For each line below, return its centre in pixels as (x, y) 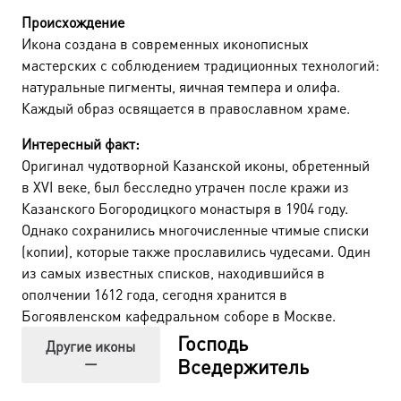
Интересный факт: (81, 143)
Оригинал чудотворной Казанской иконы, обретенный (196, 165)
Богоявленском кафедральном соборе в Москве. (179, 315)
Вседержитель (243, 367)
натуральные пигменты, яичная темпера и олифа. (181, 86)
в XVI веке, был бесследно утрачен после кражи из (185, 186)
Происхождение (73, 21)
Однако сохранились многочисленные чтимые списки (195, 229)
